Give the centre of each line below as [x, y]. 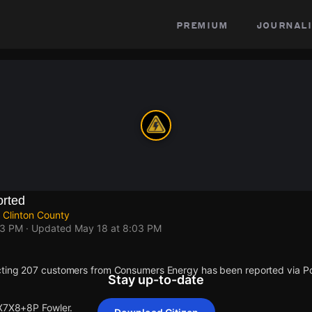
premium [202, 24]
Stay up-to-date [156, 280]
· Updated [49, 228]
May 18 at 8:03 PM [118, 228]
